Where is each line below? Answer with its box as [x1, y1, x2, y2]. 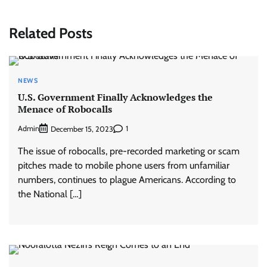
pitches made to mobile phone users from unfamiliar [18, 159, 229, 171]
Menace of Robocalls [18, 103, 112, 116]
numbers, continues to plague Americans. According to [18, 173, 236, 185]
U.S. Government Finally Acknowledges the [18, 91, 213, 104]
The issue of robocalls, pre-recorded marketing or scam [18, 145, 240, 157]
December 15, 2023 [51, 124, 113, 133]
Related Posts [9, 24, 92, 42]
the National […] [18, 188, 82, 200]
